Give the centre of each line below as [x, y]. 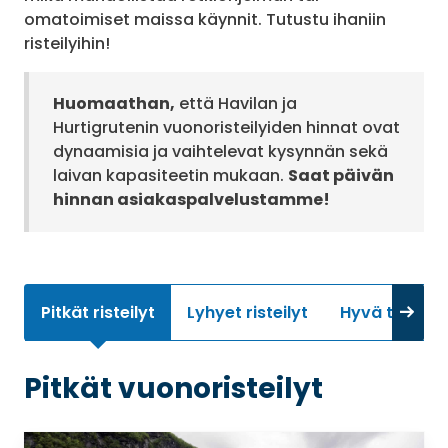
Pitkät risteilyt [98, 313]
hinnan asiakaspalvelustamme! [191, 199]
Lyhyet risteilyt [248, 313]
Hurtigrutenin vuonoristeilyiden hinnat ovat [226, 127]
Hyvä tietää [388, 313]
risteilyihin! [67, 43]
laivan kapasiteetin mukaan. [170, 175]
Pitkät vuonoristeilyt [173, 389]
